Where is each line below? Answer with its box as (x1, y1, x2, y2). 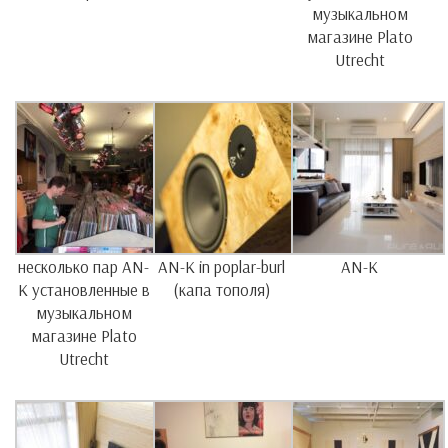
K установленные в (17, 279, 150, 301)
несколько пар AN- (18, 256, 150, 278)
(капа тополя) (172, 279, 271, 301)
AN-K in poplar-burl (158, 256, 286, 278)
